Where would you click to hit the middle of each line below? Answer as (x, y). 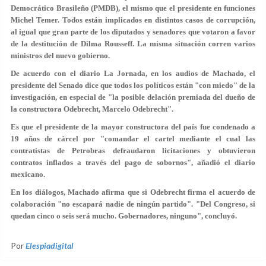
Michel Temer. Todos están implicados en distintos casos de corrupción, (133, 20)
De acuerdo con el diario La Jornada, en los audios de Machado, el (133, 73)
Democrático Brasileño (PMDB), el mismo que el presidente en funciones (133, 8)
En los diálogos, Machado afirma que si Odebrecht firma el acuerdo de (133, 192)
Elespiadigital (50, 246)
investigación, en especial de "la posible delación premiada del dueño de (133, 97)
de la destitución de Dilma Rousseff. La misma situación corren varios (133, 44)
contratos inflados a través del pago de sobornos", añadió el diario (133, 162)
